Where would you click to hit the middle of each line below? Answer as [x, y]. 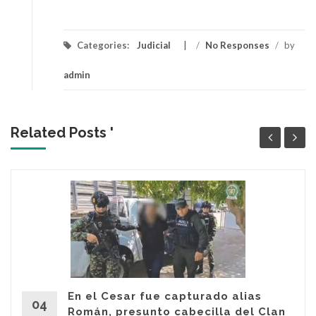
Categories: [103, 45]
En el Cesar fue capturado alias [165, 296]
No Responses [237, 45]
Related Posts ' [62, 132]
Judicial [154, 45]
